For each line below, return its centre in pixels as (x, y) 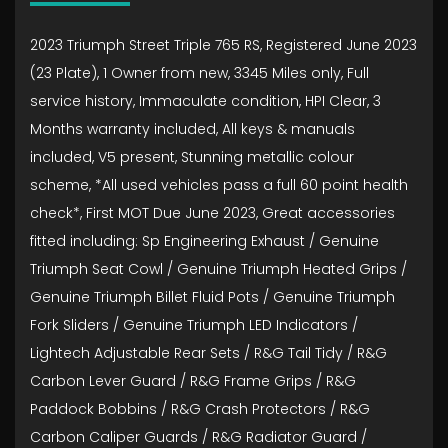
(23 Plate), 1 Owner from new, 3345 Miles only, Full (199, 73)
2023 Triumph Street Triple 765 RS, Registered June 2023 (223, 45)
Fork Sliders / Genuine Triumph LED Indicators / (194, 325)
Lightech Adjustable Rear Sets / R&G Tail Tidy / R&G (208, 353)
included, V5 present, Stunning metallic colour (192, 157)
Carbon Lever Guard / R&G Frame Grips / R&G (193, 381)
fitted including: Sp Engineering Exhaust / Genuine (204, 241)
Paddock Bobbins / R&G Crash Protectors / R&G (200, 409)
